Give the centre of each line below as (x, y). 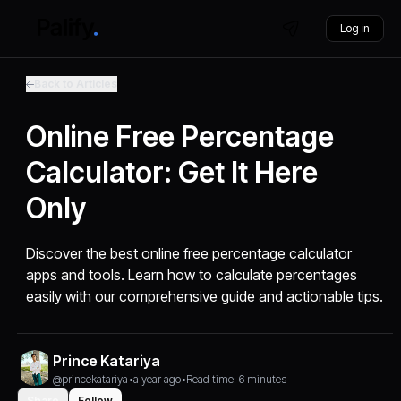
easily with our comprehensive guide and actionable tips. (205, 296)
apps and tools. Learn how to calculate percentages (192, 275)
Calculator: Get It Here (172, 172)
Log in (354, 28)
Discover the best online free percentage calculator (189, 253)
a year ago (158, 379)
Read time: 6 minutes (237, 379)
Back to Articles (76, 84)
